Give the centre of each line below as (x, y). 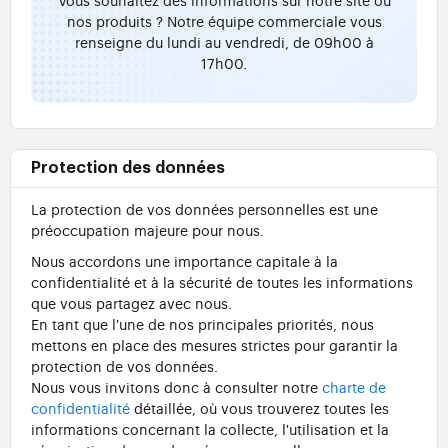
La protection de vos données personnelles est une (204, 209)
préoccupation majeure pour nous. (147, 230)
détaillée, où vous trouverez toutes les (259, 408)
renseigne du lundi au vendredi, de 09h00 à (224, 42)
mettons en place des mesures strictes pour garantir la (214, 345)
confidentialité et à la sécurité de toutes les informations (222, 282)
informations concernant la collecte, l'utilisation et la (210, 429)
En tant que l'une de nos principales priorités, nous (202, 324)
